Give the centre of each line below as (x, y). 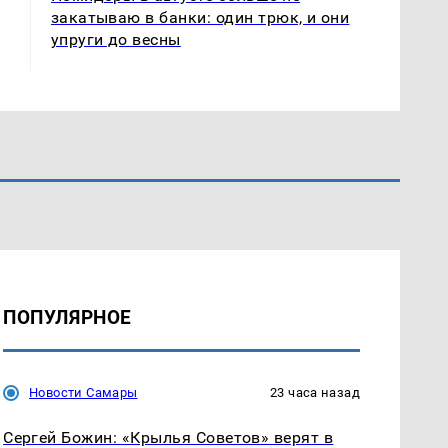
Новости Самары (83, 392)
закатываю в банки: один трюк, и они (200, 17)
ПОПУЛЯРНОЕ (67, 317)
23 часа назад (315, 392)
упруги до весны (115, 39)
